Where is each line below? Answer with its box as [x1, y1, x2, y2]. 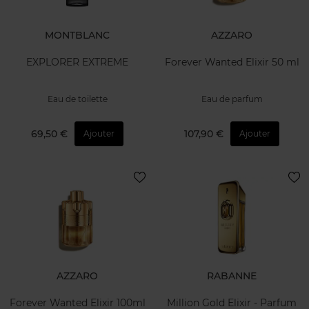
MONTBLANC [45, 29, 110, 41]
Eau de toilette [47, 93, 108, 104]
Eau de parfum [201, 93, 263, 104]
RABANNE [207, 270, 257, 283]
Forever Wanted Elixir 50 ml [164, 55, 299, 68]
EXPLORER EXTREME [26, 55, 128, 68]
